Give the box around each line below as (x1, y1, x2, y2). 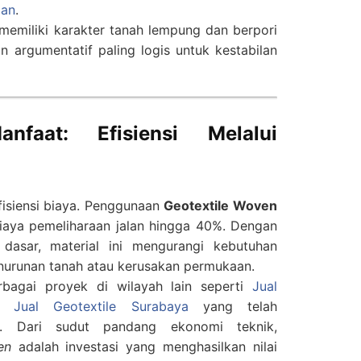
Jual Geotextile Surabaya (14, 298, 189, 315)
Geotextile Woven (164, 197, 278, 214)
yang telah (188, 298, 277, 315)
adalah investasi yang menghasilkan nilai (10, 338, 278, 355)
